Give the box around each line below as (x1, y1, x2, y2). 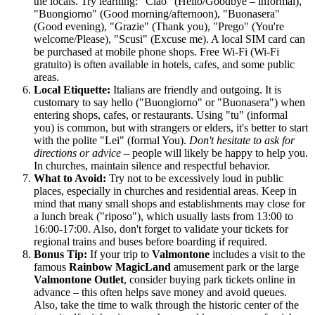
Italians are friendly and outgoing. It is (110, 84, 281, 96)
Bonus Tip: (34, 248, 87, 261)
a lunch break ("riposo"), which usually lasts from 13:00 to (34, 210, 293, 223)
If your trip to (87, 248, 152, 261)
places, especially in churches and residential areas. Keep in (34, 185, 297, 198)
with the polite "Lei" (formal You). (34, 134, 189, 147)
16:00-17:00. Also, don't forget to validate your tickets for (34, 223, 288, 236)
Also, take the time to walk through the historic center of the (34, 299, 299, 311)
